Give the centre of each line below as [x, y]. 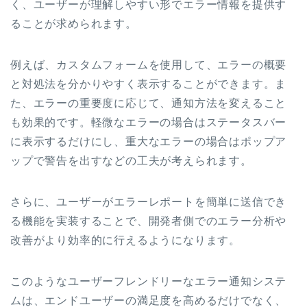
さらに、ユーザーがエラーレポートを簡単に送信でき [149, 201]
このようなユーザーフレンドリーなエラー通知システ [149, 281]
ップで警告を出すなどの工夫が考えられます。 [131, 160]
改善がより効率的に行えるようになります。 [125, 240]
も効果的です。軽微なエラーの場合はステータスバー [149, 122]
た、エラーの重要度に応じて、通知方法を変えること [149, 103]
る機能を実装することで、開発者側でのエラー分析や [149, 221]
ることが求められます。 [74, 23]
